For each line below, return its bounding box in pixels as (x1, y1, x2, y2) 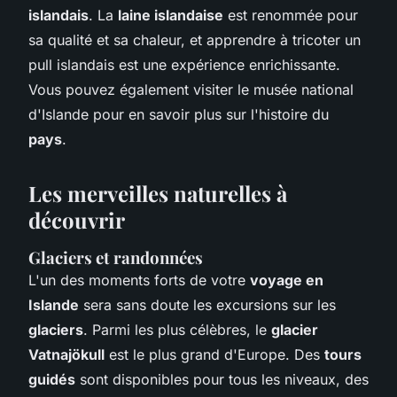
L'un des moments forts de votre (28, 270, 250, 289)
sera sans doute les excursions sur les (79, 295, 336, 314)
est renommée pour (223, 5, 358, 24)
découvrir (28, 205, 125, 234)
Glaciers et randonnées (28, 245, 203, 269)
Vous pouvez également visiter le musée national (28, 80, 354, 98)
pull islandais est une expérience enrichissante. (28, 55, 340, 74)
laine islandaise (118, 5, 223, 24)
